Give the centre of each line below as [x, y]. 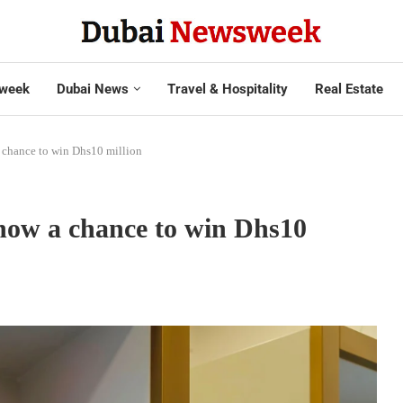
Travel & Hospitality [227, 89]
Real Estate [349, 89]
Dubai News [92, 89]
